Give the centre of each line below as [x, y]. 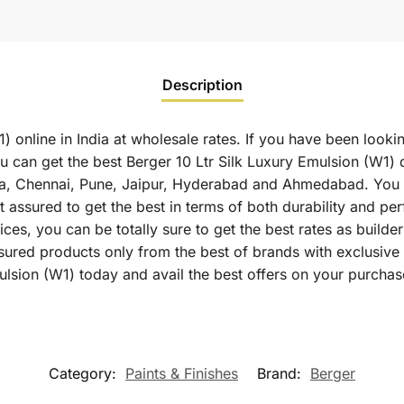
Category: [85, 373]
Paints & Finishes [182, 373]
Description [202, 84]
